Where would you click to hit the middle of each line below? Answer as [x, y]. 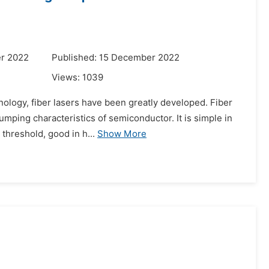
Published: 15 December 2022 [116, 58]
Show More [122, 134]
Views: [67, 77]
